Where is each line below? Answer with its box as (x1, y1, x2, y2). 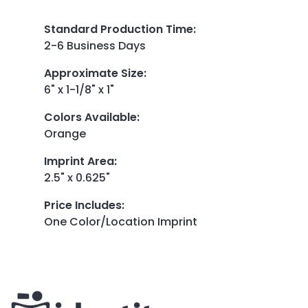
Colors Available (44, 109, 137, 125)
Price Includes (44, 197, 122, 213)
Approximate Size (44, 65, 144, 81)
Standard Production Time (44, 21, 193, 37)
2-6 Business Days (44, 37, 146, 54)
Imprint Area (44, 153, 114, 169)
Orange (44, 125, 86, 142)
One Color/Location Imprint (44, 213, 197, 230)
